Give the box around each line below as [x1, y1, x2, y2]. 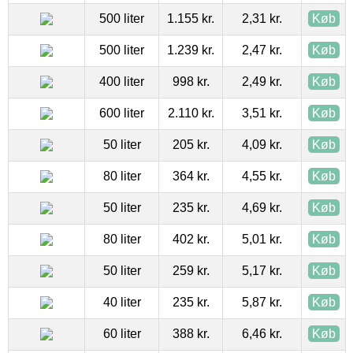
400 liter [99, 75, 144, 89]
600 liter [99, 106, 144, 121]
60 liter [102, 327, 141, 341]
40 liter [102, 295, 141, 310]
